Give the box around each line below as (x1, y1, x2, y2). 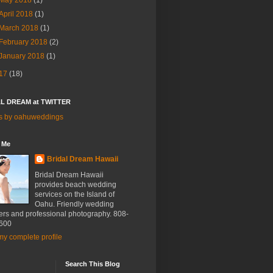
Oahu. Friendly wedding (35, 200, 114, 208)
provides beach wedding (35, 180, 116, 189)
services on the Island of (35, 190, 115, 199)
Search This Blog (65, 260, 120, 268)
